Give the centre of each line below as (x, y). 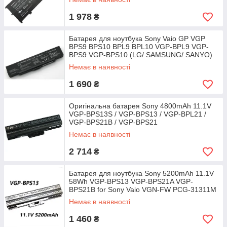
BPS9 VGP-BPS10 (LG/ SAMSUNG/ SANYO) (141, 55)
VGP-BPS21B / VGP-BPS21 (113, 122)
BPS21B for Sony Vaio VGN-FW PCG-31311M (143, 190)
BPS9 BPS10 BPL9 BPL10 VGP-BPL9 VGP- (139, 47)
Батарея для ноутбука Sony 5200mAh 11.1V (141, 173)
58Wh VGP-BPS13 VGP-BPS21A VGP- (131, 181)
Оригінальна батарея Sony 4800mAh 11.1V (140, 106)
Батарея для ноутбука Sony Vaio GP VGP (137, 39)
